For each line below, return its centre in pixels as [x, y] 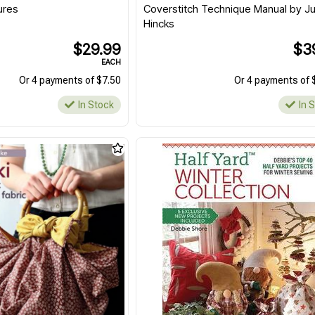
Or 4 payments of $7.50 [70, 81]
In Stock [96, 105]
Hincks [159, 24]
